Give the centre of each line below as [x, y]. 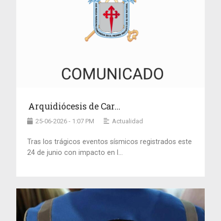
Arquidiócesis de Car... [74, 107]
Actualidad [128, 121]
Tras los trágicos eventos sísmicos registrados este [110, 142]
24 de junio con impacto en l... [75, 153]
